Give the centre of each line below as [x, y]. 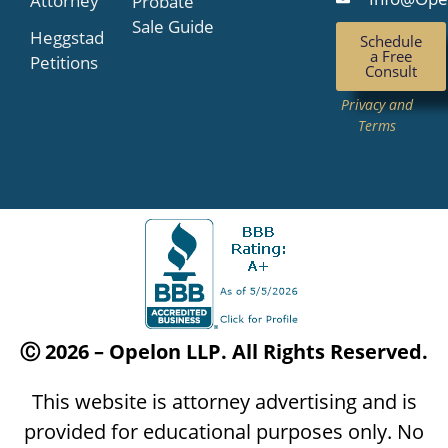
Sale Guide [173, 27]
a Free [391, 56]
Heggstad [67, 38]
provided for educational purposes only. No [224, 432]
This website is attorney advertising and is [224, 402]
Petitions [64, 63]
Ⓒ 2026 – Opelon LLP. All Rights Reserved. [224, 352]
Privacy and [377, 105]
